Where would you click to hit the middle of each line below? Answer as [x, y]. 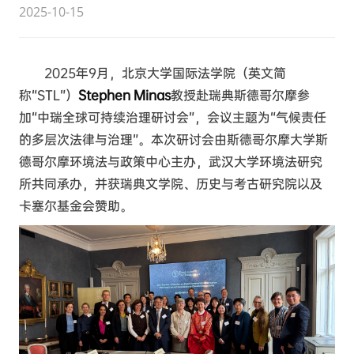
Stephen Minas [125, 96]
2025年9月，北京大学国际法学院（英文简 [166, 73]
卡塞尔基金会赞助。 [76, 206]
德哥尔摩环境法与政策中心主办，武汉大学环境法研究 [171, 162]
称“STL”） [49, 96]
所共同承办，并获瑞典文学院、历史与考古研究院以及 [171, 184]
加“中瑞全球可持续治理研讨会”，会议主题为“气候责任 [173, 118]
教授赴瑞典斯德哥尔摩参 [241, 96]
